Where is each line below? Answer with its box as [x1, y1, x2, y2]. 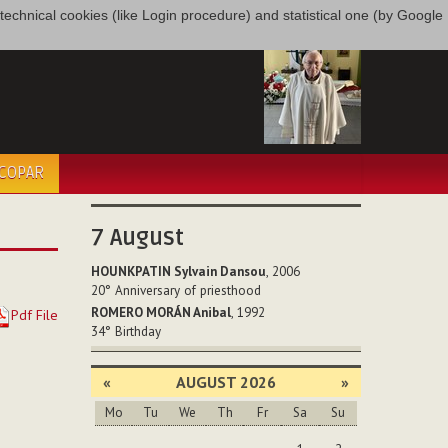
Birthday [115, 323, 161, 341]
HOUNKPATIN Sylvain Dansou [91, 263, 266, 280]
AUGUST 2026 [176, 371, 276, 392]
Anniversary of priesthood [115, 282, 261, 299]
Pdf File [10, 306, 58, 324]
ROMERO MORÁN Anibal [91, 304, 231, 322]
